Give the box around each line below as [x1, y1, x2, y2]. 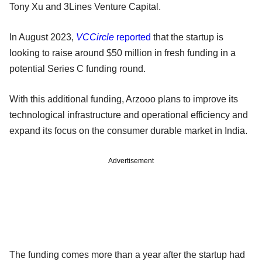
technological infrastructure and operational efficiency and [9, 109, 248, 120]
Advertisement [108, 156, 154, 165]
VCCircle [76, 32, 116, 42]
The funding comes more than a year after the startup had [9, 249, 245, 260]
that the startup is [153, 32, 223, 42]
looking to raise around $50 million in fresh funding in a [9, 47, 236, 58]
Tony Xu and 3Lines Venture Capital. [9, 1, 161, 12]
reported [116, 32, 153, 42]
